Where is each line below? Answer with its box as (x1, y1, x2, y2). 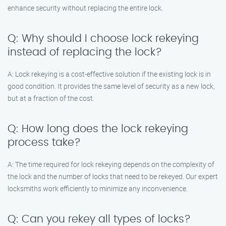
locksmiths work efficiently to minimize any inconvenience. (8, 184, 188, 193)
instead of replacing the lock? (8, 47, 162, 58)
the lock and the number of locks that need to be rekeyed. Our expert (8, 172, 218, 181)
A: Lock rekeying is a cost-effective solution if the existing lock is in (8, 69, 211, 79)
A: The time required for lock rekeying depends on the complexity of (8, 159, 214, 169)
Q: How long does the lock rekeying (8, 124, 188, 134)
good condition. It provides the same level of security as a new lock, (8, 81, 215, 91)
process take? (8, 137, 81, 148)
